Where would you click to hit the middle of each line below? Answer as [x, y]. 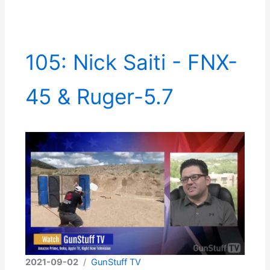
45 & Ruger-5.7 [100, 97]
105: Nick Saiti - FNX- [132, 62]
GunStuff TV [116, 262]
